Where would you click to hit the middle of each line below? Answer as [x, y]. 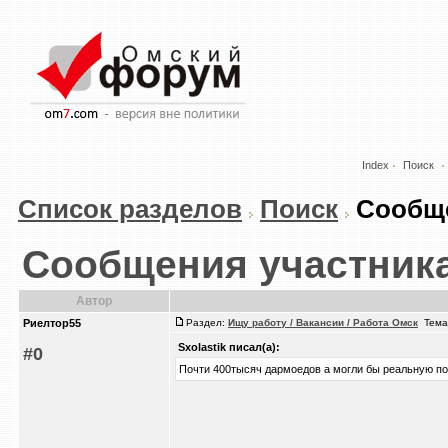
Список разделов [130, 209]
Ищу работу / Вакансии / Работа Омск [323, 322]
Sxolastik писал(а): [229, 347]
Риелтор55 [52, 323]
